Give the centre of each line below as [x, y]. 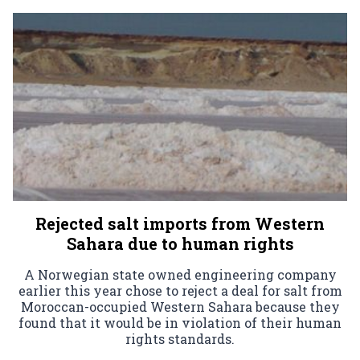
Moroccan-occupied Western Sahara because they [180, 306]
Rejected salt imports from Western [180, 223]
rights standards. [180, 338]
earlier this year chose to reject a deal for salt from [180, 290]
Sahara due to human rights [180, 243]
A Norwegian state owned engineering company [180, 274]
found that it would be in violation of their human [180, 322]
